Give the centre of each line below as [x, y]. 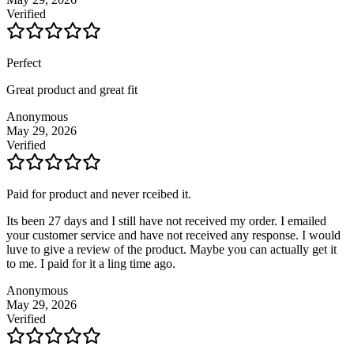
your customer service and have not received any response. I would [173, 235]
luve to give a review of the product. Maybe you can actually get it [171, 249]
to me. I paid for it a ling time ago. [91, 263]
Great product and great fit [72, 89]
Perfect [24, 62]
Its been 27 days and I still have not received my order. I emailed [166, 220]
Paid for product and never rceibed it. [99, 194]
